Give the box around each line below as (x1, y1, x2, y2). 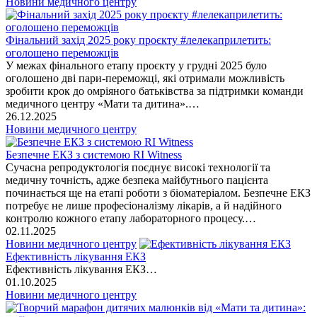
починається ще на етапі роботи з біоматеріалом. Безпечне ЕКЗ (6, 186, 311, 199)
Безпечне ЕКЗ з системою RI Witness (6, 148, 182, 161)
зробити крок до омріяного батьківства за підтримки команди (6, 84, 304, 97)
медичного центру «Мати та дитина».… (6, 97, 200, 110)
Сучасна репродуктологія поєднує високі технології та (6, 161, 270, 173)
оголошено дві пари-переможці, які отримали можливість (6, 71, 284, 84)
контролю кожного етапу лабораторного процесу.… (6, 212, 256, 224)
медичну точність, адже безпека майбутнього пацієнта (6, 173, 268, 186)
